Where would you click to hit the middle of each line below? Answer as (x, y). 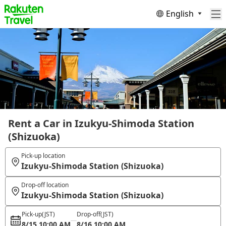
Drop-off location (45, 185)
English (180, 13)
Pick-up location (43, 156)
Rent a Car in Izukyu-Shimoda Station (101, 123)
